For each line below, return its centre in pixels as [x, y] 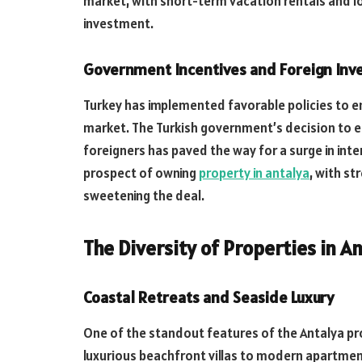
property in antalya [254, 173]
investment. [118, 24]
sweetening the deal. [144, 195]
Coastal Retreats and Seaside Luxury [209, 298]
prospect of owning [141, 173]
